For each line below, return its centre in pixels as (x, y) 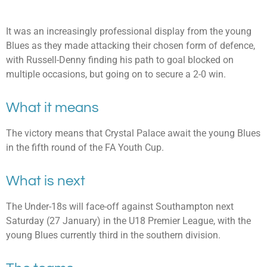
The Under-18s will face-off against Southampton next (120, 207)
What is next (46, 181)
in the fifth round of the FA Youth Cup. (85, 148)
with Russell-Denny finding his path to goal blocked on (120, 60)
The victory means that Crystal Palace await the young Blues (133, 133)
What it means (52, 107)
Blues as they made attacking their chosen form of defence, (131, 46)
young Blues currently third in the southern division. (113, 235)
